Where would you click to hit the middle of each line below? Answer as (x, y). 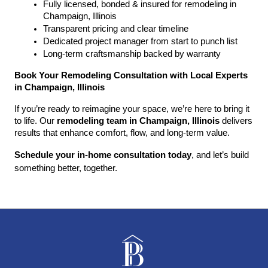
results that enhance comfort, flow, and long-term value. (122, 133)
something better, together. (66, 168)
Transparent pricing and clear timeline (116, 29)
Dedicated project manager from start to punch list (140, 41)
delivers (236, 121)
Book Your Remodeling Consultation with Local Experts (131, 75)
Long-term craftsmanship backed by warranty (132, 54)
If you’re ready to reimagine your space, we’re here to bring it (132, 109)
